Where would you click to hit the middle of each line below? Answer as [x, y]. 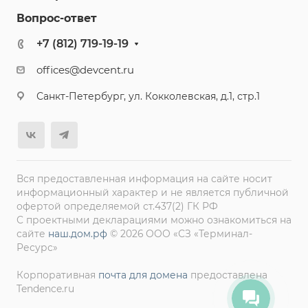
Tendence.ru [45, 289]
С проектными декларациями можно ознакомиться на [154, 220]
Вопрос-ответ [57, 18]
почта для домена [143, 275]
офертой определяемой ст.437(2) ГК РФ [117, 206]
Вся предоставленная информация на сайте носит [144, 179]
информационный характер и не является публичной [153, 192]
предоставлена [228, 275]
